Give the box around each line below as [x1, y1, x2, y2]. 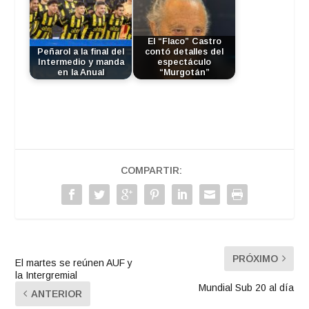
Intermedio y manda [37, 57, 124, 68]
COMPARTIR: [120, 164, 182, 176]
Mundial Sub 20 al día [198, 281, 294, 293]
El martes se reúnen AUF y [15, 257, 133, 268]
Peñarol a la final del [37, 47, 125, 57]
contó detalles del [145, 47, 224, 57]
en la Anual [57, 68, 105, 78]
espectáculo [157, 57, 212, 68]
